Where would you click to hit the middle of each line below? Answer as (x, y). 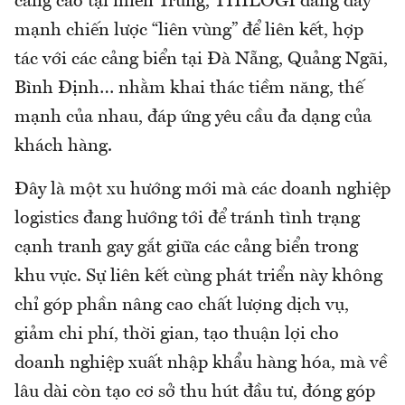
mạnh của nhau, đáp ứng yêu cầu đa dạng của (193, 117)
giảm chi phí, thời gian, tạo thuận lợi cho (177, 334)
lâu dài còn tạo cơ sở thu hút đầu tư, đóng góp (195, 392)
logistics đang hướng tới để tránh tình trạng (187, 218)
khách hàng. (63, 146)
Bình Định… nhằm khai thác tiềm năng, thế (189, 88)
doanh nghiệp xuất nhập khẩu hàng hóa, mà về (201, 363)
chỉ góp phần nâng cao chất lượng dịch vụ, (182, 305)
